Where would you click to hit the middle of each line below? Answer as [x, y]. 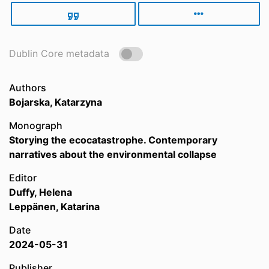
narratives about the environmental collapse [113, 154]
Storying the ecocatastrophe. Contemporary [113, 140]
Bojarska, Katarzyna [56, 102]
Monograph [36, 125]
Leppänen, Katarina [54, 207]
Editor [23, 178]
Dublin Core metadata [59, 53]
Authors [28, 88]
